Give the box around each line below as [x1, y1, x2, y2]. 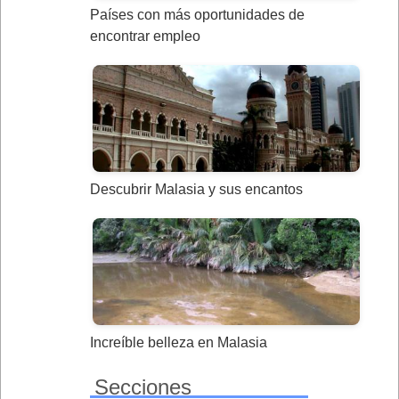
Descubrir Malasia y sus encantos [90, 182, 303, 198]
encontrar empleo [90, 28, 200, 45]
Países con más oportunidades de [90, 7, 305, 23]
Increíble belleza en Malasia [90, 335, 267, 351]
